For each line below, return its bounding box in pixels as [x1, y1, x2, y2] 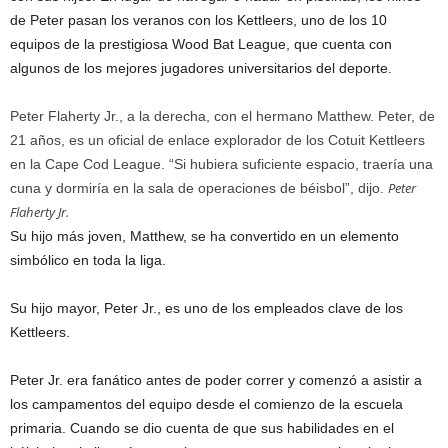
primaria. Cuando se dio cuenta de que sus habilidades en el [10, 420, 394, 436]
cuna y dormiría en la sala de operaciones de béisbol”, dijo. [10, 180, 388, 196]
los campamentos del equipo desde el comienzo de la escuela [10, 396, 403, 412]
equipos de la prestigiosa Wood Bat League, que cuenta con [10, 36, 392, 52]
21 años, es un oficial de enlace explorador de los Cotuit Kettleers [10, 132, 425, 148]
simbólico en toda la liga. [10, 252, 166, 268]
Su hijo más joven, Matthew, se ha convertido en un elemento [10, 228, 399, 244]
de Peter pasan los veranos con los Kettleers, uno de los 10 [10, 12, 387, 28]
